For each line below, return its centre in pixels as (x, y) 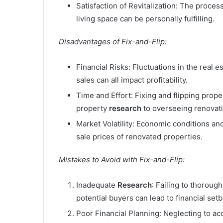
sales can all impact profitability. (132, 80)
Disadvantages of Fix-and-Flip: (113, 42)
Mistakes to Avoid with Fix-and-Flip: (122, 160)
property (93, 109)
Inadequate (97, 185)
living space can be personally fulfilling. (145, 19)
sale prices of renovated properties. (139, 137)
